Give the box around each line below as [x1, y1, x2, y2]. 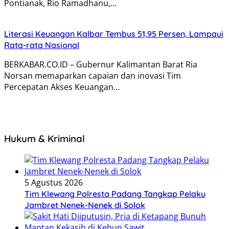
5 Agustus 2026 [25, 177, 83, 189]
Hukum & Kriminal [4, 132, 85, 145]
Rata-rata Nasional [4, 39, 79, 50]
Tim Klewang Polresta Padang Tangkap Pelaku [25, 189, 205, 199]
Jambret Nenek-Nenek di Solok [25, 200, 145, 211]
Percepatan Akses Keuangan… [4, 81, 120, 93]
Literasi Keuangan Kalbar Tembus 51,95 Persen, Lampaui [4, 28, 223, 39]
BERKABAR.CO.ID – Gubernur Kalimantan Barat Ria [4, 58, 197, 70]
